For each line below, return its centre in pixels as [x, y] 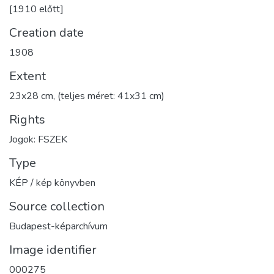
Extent [28, 76]
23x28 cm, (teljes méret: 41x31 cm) [87, 96]
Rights [27, 119]
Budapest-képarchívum [58, 226]
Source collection [57, 206]
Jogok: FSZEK [38, 139]
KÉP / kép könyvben [52, 183]
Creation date [46, 32]
